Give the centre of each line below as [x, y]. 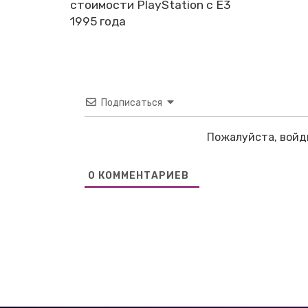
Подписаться [132, 103]
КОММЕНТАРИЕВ [142, 176]
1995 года [98, 22]
